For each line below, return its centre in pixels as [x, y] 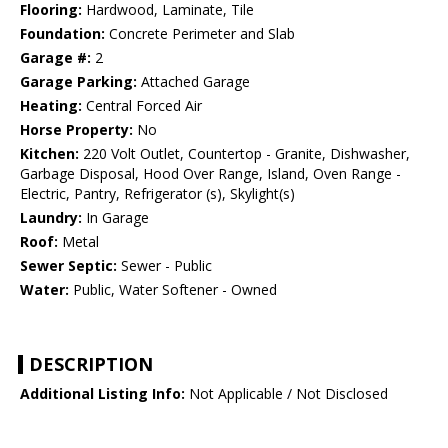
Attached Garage [193, 82]
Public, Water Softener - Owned [173, 290]
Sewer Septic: [68, 266]
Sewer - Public [164, 266]
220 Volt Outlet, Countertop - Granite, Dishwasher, [244, 154]
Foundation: [62, 34]
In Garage [115, 218]
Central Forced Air [142, 106]
